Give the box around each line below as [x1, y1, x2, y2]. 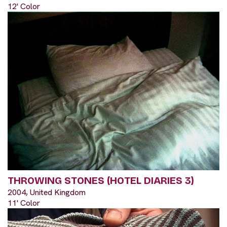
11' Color [8, 198, 40, 209]
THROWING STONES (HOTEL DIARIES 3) [8, 174, 194, 187]
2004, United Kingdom [8, 187, 86, 198]
